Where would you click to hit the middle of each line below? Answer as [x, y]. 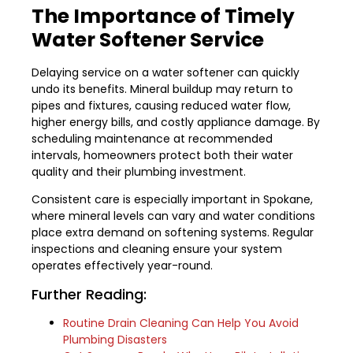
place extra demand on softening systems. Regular [173, 233]
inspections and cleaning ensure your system [157, 249]
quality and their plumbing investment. [139, 172]
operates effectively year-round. [122, 266]
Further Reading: [89, 294]
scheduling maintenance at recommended [152, 139]
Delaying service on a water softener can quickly [165, 73]
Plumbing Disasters [115, 339]
